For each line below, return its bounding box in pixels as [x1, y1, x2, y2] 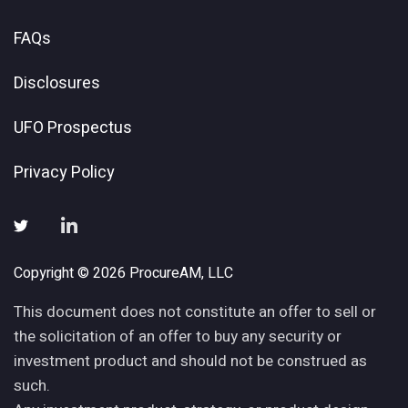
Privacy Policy [14, 160, 115, 185]
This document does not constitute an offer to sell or [14, 301, 376, 323]
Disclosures [14, 71, 100, 96]
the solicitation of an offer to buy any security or [14, 325, 342, 348]
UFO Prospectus [14, 116, 132, 140]
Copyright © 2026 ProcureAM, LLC [14, 262, 233, 284]
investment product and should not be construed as [14, 350, 367, 372]
